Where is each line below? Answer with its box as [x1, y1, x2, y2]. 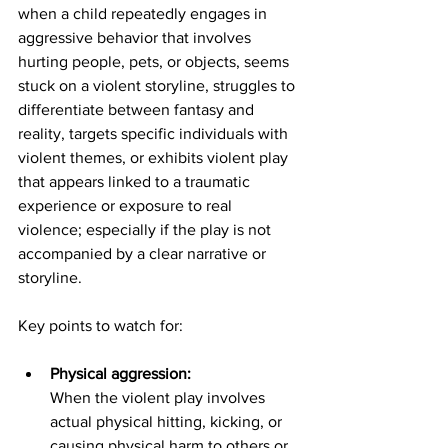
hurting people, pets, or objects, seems [18, 53, 293, 71]
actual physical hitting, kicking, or [50, 413, 286, 431]
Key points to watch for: [18, 317, 183, 335]
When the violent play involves [50, 389, 269, 407]
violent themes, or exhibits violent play [18, 149, 292, 167]
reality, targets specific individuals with [18, 125, 292, 143]
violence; [18, 221, 82, 239]
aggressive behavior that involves [18, 29, 255, 47]
